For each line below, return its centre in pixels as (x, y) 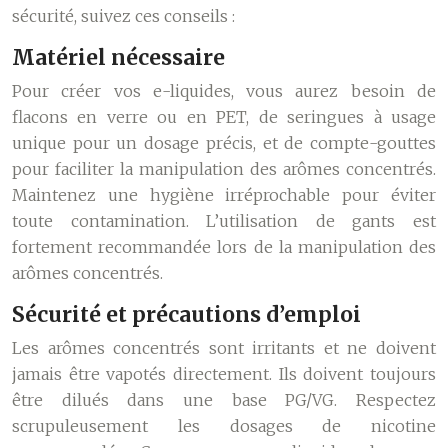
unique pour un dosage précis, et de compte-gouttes (224, 143)
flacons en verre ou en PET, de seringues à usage (224, 117)
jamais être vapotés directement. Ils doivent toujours (224, 374)
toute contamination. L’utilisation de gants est (224, 221)
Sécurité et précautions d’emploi (186, 314)
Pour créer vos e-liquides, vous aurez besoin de (224, 91)
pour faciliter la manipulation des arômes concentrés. (224, 169)
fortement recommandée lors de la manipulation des (224, 247)
